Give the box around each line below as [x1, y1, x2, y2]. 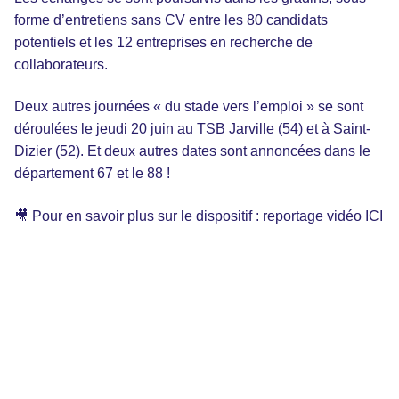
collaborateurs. [14, 56, 108, 72]
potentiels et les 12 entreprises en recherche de [14, 34, 313, 50]
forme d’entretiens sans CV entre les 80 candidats [14, 12, 328, 28]
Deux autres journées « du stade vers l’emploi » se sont [14, 99, 363, 115]
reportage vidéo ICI [263, 208, 383, 224]
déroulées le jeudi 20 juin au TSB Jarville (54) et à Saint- [14, 121, 370, 137]
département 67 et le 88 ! [14, 166, 170, 182]
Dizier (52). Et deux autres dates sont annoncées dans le [14, 143, 370, 159]
